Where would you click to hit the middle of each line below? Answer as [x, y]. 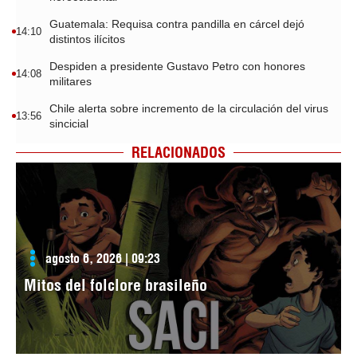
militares [71, 81]
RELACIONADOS [178, 152]
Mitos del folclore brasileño [116, 284]
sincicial [69, 123]
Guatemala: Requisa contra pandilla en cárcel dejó [177, 24]
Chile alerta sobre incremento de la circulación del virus [189, 108]
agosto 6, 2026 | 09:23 [103, 258]
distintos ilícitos [87, 39]
